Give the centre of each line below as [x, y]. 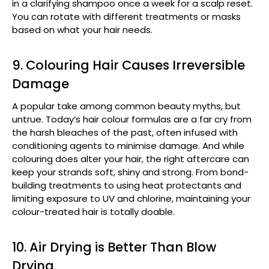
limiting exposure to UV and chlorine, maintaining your [131, 198]
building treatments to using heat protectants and [127, 185]
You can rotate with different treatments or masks [126, 16]
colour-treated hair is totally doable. [93, 211]
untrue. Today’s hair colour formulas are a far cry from [132, 119]
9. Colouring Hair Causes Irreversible [128, 65]
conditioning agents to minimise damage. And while [128, 145]
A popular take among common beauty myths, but [126, 106]
